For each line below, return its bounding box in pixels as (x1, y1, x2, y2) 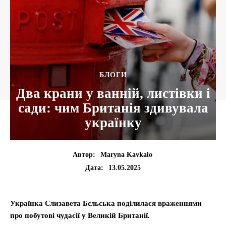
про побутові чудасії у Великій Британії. (10, 211, 150, 220)
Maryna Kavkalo (100, 151, 152, 159)
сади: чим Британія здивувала (18, 100, 208, 116)
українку (84, 115, 142, 130)
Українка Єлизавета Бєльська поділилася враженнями (10, 199, 202, 208)
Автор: (72, 151, 95, 159)
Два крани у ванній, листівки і (16, 86, 210, 101)
